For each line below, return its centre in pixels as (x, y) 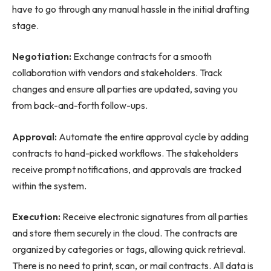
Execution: (36, 217)
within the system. (49, 185)
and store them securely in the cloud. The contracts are (125, 233)
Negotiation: (43, 57)
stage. (25, 25)
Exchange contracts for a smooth (142, 57)
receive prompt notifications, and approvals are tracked (127, 169)
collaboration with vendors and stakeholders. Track (117, 73)
